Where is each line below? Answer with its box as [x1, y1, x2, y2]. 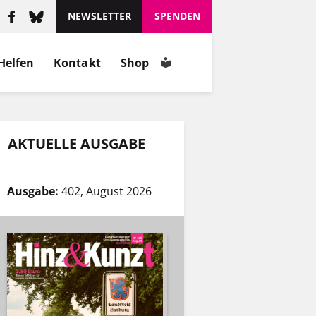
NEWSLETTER [67, 9, 131, 23]
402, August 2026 [61, 183, 152, 200]
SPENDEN [154, 9, 201, 23]
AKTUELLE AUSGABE [8, 133, 145, 153]
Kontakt [54, 54, 101, 71]
